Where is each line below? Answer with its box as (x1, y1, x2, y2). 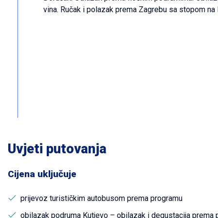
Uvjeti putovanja (8, 141, 107, 157)
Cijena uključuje (8, 168, 76, 180)
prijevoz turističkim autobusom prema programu (20, 194, 182, 203)
